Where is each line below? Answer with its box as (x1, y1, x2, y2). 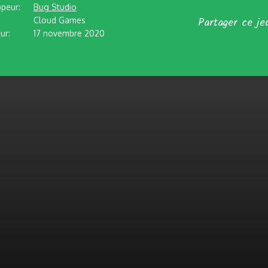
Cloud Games (33, 15, 86, 25)
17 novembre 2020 (33, 28, 105, 38)
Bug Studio (33, 2, 77, 12)
